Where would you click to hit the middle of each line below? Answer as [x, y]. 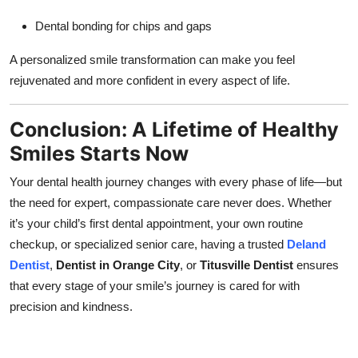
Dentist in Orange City [118, 265]
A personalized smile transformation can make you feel [152, 59]
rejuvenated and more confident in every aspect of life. [150, 80]
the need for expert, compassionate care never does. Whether [171, 202]
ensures [316, 265]
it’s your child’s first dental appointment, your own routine [156, 223]
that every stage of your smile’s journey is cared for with [155, 285]
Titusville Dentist [247, 265]
